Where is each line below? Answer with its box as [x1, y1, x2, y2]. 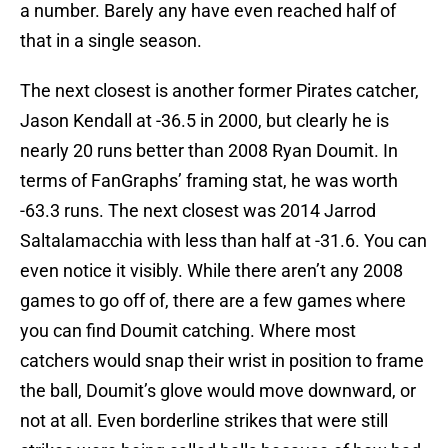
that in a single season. [20, 30, 202, 52]
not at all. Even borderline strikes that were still [20, 410, 388, 432]
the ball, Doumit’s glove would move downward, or [20, 380, 416, 402]
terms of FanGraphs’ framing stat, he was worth [20, 170, 398, 192]
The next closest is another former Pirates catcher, [20, 80, 419, 102]
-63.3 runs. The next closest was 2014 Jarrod [20, 200, 376, 222]
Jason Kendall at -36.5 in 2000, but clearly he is [20, 110, 389, 132]
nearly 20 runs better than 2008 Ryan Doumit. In [20, 140, 398, 162]
